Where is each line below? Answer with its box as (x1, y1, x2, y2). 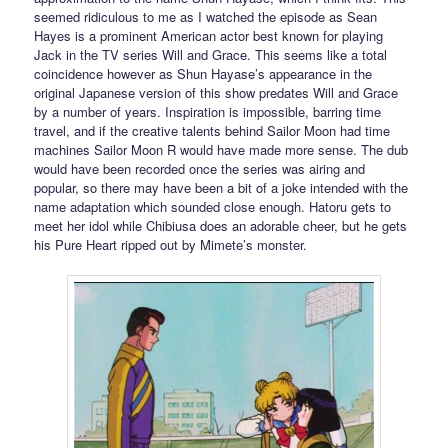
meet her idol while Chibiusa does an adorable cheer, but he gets (34, 216, 408, 236)
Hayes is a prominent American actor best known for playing (34, 26, 384, 46)
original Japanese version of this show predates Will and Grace (34, 83, 399, 103)
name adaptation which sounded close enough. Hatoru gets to (34, 197, 392, 217)
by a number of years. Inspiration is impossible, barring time (34, 102, 382, 122)
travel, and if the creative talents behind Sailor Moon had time (34, 121, 391, 141)
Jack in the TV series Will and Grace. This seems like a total (34, 45, 388, 65)
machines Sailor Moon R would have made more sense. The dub (34, 140, 409, 160)
